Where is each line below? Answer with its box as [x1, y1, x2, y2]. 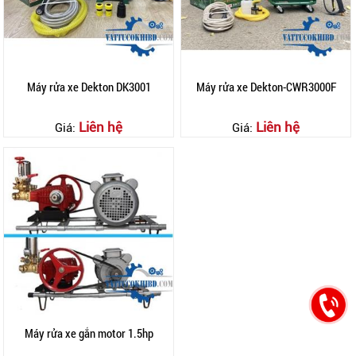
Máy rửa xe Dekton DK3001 [26, 79, 151, 95]
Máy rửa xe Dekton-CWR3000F [195, 79, 336, 95]
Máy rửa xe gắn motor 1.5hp [24, 325, 153, 341]
